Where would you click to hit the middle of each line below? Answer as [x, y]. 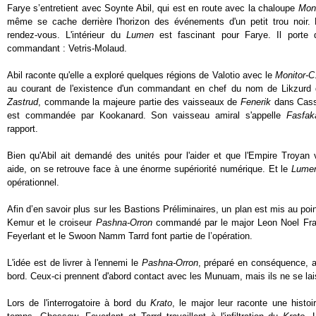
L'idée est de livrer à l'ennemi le [74, 263]
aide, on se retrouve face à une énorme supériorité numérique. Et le [149, 169]
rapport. [23, 129]
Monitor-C [294, 75]
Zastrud [23, 102]
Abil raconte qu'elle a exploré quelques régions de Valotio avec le [141, 75]
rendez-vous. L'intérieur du [67, 35]
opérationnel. [33, 182]
